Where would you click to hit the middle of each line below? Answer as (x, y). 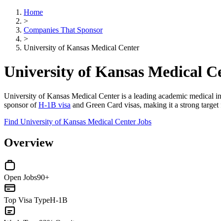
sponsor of (21, 105)
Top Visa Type (27, 200)
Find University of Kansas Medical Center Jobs (78, 121)
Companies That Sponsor (63, 30)
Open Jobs (20, 177)
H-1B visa (55, 105)
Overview (29, 142)
